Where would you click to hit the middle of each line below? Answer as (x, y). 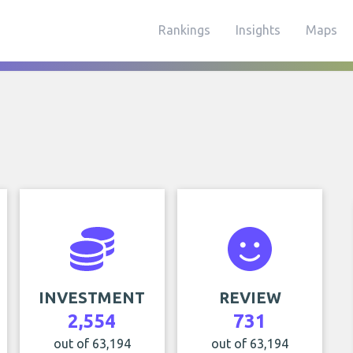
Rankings (184, 30)
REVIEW (250, 297)
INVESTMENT (92, 297)
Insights (258, 30)
